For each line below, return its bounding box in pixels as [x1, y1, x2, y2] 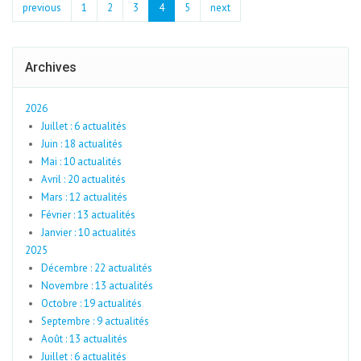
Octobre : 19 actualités [41, 297, 142, 310]
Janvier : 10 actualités [41, 226, 136, 239]
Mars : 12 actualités [41, 190, 127, 204]
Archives [25, 60, 77, 75]
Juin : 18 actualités [41, 137, 122, 151]
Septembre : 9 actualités [41, 314, 149, 328]
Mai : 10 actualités [41, 155, 122, 168]
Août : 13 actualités [41, 332, 127, 346]
